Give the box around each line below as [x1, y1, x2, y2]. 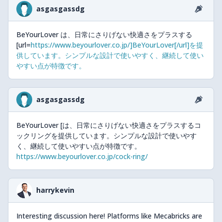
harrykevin [36, 185, 74, 195]
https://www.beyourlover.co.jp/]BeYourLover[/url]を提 [31, 40, 203, 50]
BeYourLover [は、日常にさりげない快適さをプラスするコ [16, 120, 201, 130]
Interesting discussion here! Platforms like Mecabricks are [16, 211, 202, 221]
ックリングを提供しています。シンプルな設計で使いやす [16, 131, 197, 140]
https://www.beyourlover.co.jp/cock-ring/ [16, 152, 148, 161]
